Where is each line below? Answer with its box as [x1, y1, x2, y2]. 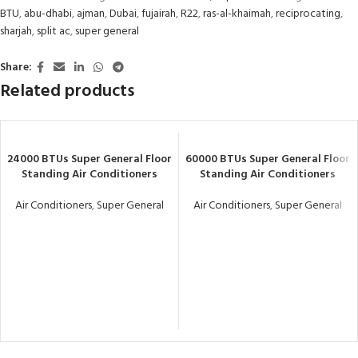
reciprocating [276, 4, 340, 23]
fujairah [141, 4, 176, 23]
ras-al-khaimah [203, 4, 271, 23]
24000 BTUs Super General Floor [7, 149, 172, 169]
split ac [37, 22, 70, 41]
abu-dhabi [24, 4, 72, 23]
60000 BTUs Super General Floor [185, 149, 350, 169]
